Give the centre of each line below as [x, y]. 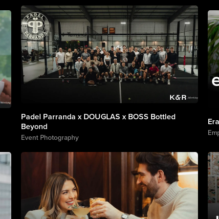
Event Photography [50, 137]
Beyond [34, 126]
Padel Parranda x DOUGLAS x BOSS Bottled [98, 117]
